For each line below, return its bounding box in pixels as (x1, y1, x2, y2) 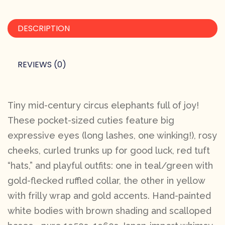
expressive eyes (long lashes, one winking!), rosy (8, 130, 217, 141)
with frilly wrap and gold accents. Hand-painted (8, 190, 211, 201)
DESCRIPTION (18, 22, 70, 34)
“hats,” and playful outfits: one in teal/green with (8, 160, 213, 171)
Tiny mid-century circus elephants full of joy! (8, 99, 199, 110)
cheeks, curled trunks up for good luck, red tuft (8, 145, 210, 156)
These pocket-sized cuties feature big (8, 115, 174, 126)
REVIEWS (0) (18, 58, 66, 70)
